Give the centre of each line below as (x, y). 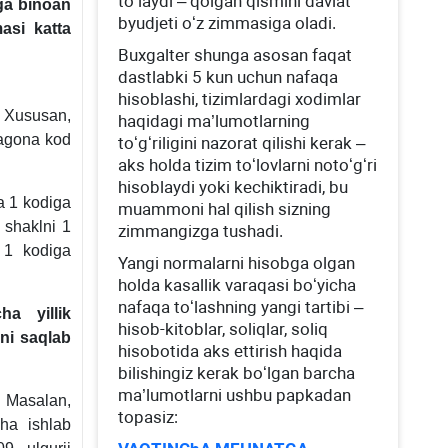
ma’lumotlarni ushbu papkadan (235, 395)
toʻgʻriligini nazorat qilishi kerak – (242, 143)
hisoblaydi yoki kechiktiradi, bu (233, 187)
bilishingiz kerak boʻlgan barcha (237, 373)
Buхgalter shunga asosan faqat (235, 55)
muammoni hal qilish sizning (225, 209)
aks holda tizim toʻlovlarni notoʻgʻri (248, 165)
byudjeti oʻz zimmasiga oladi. (227, 23)
